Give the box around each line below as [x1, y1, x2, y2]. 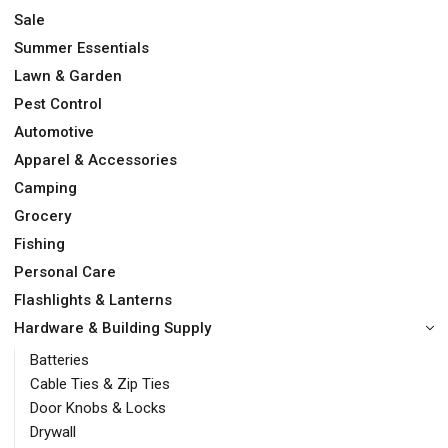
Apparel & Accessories [14, 151, 177, 170]
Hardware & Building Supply [14, 319, 211, 338]
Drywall [30, 423, 76, 442]
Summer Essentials [14, 39, 149, 58]
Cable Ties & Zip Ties [30, 375, 170, 394]
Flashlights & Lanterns [14, 291, 172, 310]
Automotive [14, 123, 94, 142]
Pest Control [14, 95, 102, 114]
